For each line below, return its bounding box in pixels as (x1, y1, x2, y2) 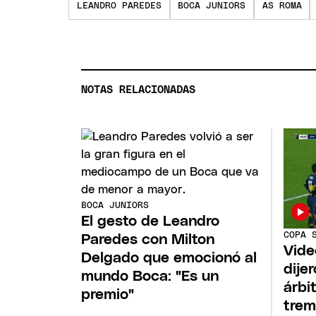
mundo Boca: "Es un (81, 268, 219, 284)
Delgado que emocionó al (81, 250, 257, 265)
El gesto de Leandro (81, 213, 220, 229)
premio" (81, 286, 135, 302)
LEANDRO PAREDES (77, 1, 162, 11)
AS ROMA (262, 1, 302, 11)
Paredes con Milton (81, 231, 215, 247)
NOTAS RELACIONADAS (81, 85, 196, 96)
